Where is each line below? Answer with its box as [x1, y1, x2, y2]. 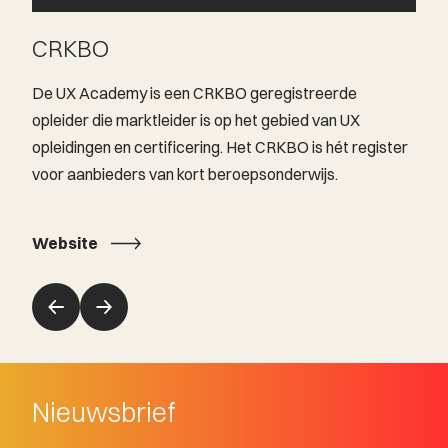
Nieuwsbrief [32, 394, 176, 429]
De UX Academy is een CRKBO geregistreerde [32, 82, 357, 103]
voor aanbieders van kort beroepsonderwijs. [32, 163, 338, 184]
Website [32, 232, 98, 253]
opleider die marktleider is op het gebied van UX [32, 109, 360, 130]
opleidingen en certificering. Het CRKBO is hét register [32, 136, 408, 157]
